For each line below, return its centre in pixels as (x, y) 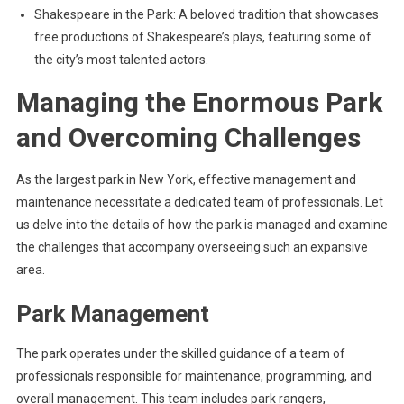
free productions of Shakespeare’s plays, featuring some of (202, 37)
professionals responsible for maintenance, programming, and (193, 376)
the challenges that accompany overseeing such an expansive (192, 247)
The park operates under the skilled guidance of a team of (180, 353)
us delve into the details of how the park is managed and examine (202, 225)
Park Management (112, 314)
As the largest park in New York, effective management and (186, 179)
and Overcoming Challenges (188, 138)
